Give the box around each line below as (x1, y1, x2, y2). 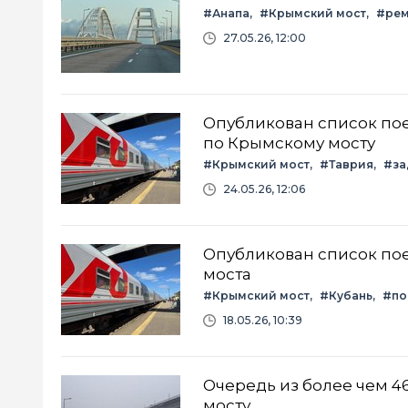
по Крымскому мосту (203, 133, 375, 152)
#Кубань (320, 288, 372, 302)
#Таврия (320, 157, 373, 171)
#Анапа (203, 5, 250, 20)
